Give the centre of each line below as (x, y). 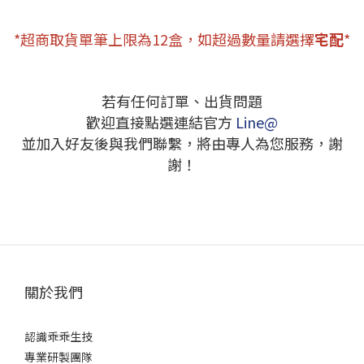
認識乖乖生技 (58, 336)
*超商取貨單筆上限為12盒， (106, 39)
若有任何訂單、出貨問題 (182, 100)
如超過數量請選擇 (256, 39)
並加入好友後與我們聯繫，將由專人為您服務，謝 (182, 143)
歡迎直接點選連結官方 (161, 121)
